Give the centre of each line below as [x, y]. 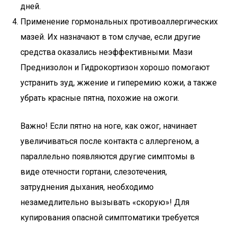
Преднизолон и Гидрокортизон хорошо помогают [115, 67]
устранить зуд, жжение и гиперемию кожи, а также [119, 83]
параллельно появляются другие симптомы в [108, 156]
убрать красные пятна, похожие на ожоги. [100, 98]
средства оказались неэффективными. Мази [106, 52]
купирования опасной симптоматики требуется [110, 218]
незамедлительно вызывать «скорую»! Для [105, 202]
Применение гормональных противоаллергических [119, 22]
